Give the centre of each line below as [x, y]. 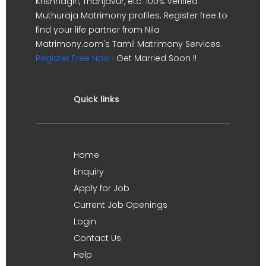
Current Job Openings [121, 205]
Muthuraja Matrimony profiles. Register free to [132, 15]
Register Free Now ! [75, 58]
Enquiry [89, 171]
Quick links [96, 99]
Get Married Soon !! [155, 58]
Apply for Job [102, 188]
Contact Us [97, 238]
